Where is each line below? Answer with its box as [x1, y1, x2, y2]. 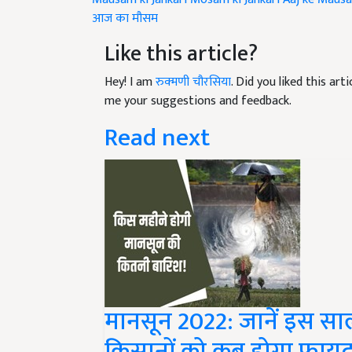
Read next [104, 98, 210, 141]
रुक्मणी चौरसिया [156, 53, 231, 75]
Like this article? [104, 16, 258, 54]
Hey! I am [104, 53, 156, 75]
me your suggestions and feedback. [104, 71, 291, 93]
